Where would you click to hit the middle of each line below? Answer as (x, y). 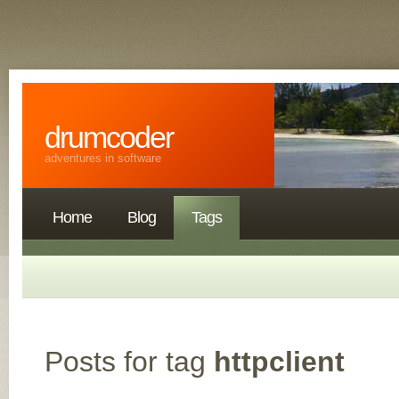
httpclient (279, 362)
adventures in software (103, 158)
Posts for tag (129, 362)
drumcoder (109, 137)
